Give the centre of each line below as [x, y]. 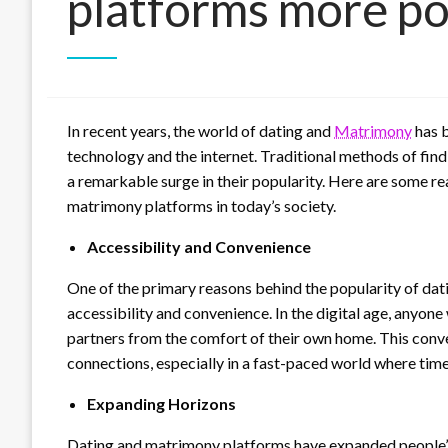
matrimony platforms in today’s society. [201, 205]
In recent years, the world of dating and [200, 130]
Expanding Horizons [161, 403]
